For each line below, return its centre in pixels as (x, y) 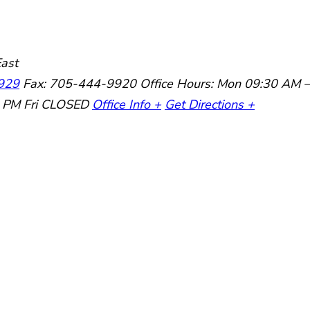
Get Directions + (210, 104)
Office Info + (127, 104)
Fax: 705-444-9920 (80, 84)
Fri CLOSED (56, 104)
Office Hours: (178, 84)
